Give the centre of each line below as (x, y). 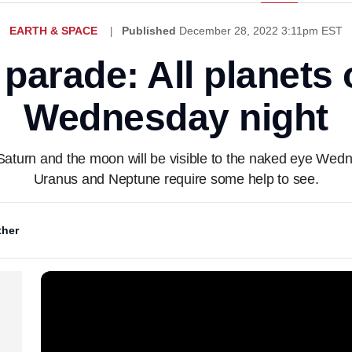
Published (149, 31)
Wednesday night (176, 117)
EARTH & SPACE (53, 31)
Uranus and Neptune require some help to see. (176, 179)
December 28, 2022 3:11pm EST (261, 31)
